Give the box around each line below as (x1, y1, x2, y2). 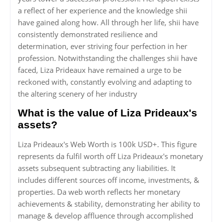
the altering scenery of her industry (18, 89, 137, 99)
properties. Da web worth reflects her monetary (18, 187, 180, 197)
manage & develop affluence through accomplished (18, 211, 193, 221)
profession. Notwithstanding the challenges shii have (18, 53, 197, 63)
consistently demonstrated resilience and (18, 29, 158, 40)
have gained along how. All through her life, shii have (18, 17, 199, 28)
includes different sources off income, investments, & (18, 175, 199, 185)
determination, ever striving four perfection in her (18, 41, 187, 52)
